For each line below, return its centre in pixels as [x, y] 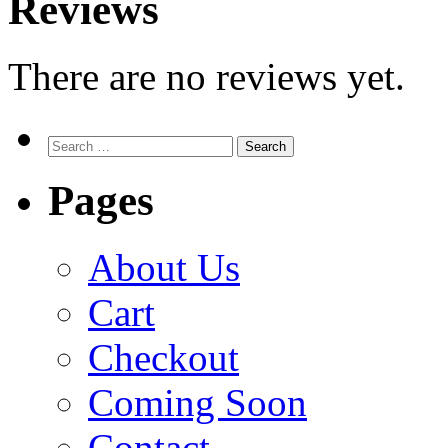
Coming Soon [197, 403]
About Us [164, 268]
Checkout [163, 358]
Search [68, 143]
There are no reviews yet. [206, 76]
